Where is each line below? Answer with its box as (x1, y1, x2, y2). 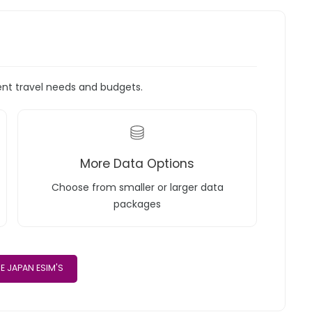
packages (114, 197, 162, 212)
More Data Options (80, 155, 195, 173)
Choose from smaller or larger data (51, 180, 224, 195)
